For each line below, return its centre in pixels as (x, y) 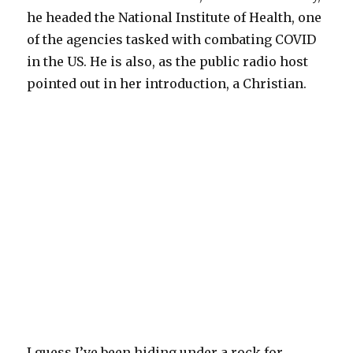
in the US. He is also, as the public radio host (168, 61)
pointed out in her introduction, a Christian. (167, 83)
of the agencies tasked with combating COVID (172, 39)
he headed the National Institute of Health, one (175, 17)
